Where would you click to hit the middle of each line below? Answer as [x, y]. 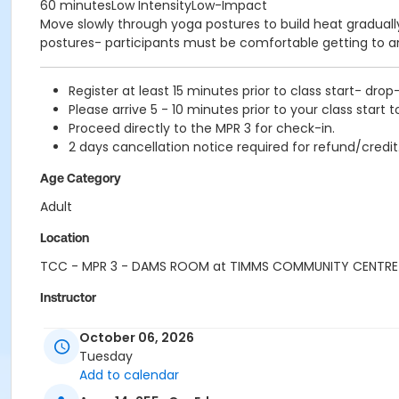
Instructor [68, 297]
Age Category [81, 178]
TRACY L [65, 326]
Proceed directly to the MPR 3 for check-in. [202, 128]
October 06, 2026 [137, 338]
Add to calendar [129, 375]
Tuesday [106, 357]
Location [65, 238]
